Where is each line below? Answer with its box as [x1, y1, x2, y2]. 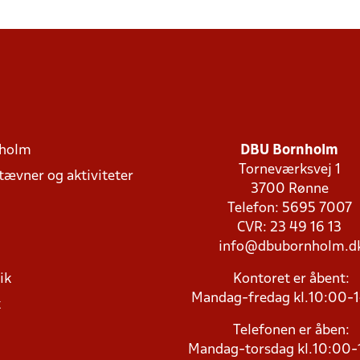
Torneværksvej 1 [238, 163, 344, 177]
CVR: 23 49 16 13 [237, 221, 346, 235]
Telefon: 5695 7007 [227, 202, 355, 215]
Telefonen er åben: [232, 324, 350, 337]
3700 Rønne [250, 182, 332, 196]
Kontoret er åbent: [232, 272, 350, 286]
